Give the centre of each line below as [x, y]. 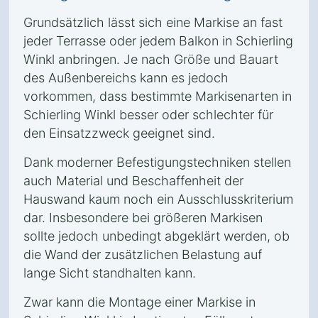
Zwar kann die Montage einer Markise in [139, 302]
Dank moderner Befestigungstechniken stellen [157, 162]
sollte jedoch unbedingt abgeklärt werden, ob [157, 236]
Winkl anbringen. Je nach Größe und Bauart [151, 59]
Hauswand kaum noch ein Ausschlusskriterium [158, 199]
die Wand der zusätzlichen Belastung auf [143, 254]
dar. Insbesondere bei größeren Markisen [143, 218]
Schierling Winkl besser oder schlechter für [148, 115]
